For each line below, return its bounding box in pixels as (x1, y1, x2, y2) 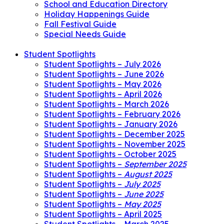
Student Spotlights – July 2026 (44, 59, 161, 69)
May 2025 (124, 199, 161, 209)
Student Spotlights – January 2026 (44, 119, 177, 129)
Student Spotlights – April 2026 (44, 89, 162, 99)
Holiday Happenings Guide (44, 9, 149, 19)
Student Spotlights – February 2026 (44, 109, 180, 119)
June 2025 (124, 189, 163, 199)
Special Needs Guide (44, 29, 126, 39)
